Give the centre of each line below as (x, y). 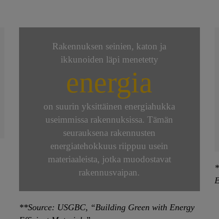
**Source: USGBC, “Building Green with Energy (107, 208)
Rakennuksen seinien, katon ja (109, 46)
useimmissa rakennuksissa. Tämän (109, 120)
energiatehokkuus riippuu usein (109, 146)
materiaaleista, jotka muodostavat (109, 159)
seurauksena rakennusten (109, 133)
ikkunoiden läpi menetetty (109, 60)
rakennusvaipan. (109, 173)
